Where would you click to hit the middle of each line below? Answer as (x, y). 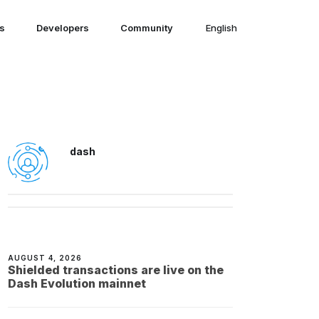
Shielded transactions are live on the (116, 270)
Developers (62, 28)
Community (146, 28)
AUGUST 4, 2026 (45, 258)
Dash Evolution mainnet (77, 284)
